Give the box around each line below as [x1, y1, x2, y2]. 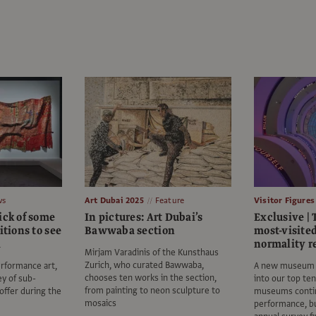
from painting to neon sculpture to [85, 284, 220, 298]
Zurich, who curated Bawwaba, [85, 259, 204, 272]
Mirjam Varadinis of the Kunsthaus [85, 246, 219, 260]
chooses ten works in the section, [85, 272, 217, 285]
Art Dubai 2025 [85, 195, 144, 207]
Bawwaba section [85, 223, 176, 239]
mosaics [85, 297, 116, 310]
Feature [154, 195, 185, 207]
